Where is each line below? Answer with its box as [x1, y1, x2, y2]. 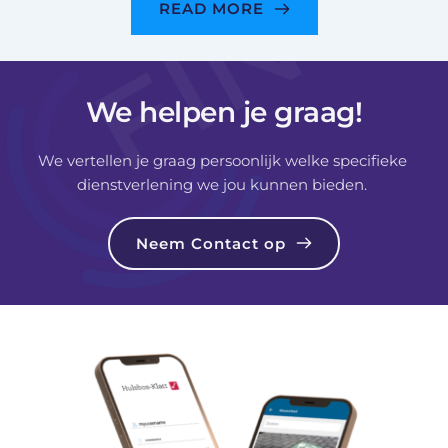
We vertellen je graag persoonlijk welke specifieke [37, 150, 407, 170]
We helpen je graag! [85, 94, 363, 129]
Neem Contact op [136, 233, 286, 253]
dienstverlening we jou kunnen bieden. [77, 174, 371, 194]
